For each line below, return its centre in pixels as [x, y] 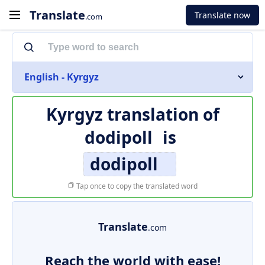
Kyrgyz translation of [132, 114]
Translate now [222, 15]
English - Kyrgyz [62, 77]
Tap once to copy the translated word [136, 186]
